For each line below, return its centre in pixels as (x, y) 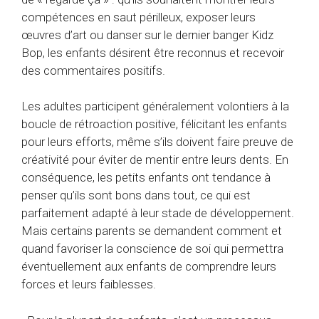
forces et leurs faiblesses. (89, 284)
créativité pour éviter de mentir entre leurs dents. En (155, 160)
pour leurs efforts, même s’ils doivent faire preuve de (157, 142)
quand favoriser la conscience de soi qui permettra (152, 249)
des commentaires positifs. (93, 70)
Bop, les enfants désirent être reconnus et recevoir (153, 52)
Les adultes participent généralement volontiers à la (155, 106)
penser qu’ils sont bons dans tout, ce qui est (136, 195)
